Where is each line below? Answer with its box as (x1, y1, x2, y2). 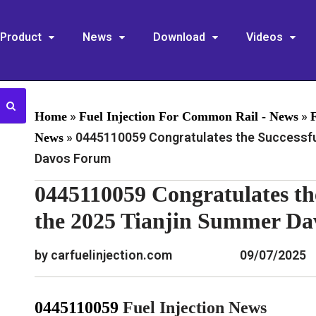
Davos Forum (34, 151, 111, 166)
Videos (245, 30, 283, 44)
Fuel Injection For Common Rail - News (78, 109, 298, 123)
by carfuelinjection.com (34, 248, 172, 262)
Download (152, 30, 205, 44)
